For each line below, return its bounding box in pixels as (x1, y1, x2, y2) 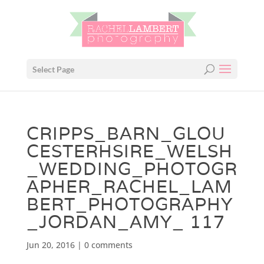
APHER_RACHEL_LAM (26, 175, 232, 198)
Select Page (32, 64, 74, 74)
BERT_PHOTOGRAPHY (26, 193, 233, 216)
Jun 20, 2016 (26, 239, 75, 250)
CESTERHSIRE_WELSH (26, 140, 233, 163)
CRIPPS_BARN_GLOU (26, 122, 226, 145)
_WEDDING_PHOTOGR (26, 157, 237, 180)
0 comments (84, 239, 133, 250)
